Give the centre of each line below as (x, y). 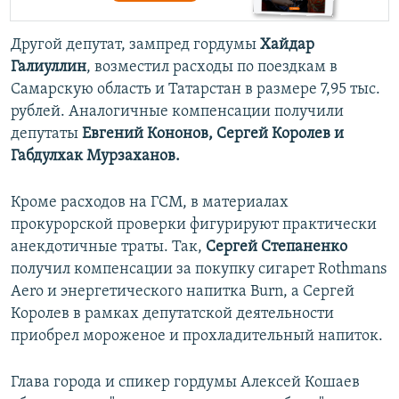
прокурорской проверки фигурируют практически (194, 225)
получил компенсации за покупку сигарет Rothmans (199, 270)
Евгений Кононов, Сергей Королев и (213, 134)
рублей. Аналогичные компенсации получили (177, 112)
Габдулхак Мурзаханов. (95, 157)
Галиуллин (49, 68)
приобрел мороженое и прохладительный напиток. (197, 337)
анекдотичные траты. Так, (108, 248)
